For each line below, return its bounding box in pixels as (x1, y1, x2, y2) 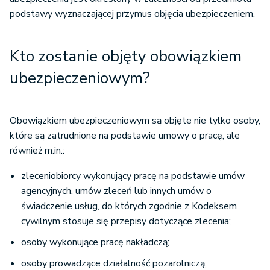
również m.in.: (10, 144, 64, 158)
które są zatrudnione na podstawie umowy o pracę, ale (10, 129, 240, 143)
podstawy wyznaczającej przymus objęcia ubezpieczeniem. (10, 7, 255, 21)
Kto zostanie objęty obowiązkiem (10, 46, 242, 67)
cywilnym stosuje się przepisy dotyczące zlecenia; (21, 215, 231, 228)
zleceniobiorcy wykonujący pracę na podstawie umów (21, 169, 245, 183)
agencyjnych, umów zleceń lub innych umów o (21, 184, 212, 198)
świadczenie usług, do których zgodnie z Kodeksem (21, 199, 237, 213)
